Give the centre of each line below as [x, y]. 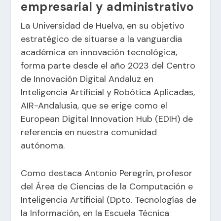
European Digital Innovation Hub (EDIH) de [107, 119]
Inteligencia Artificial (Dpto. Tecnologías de [109, 200]
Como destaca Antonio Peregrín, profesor [107, 173]
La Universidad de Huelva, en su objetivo [103, 26]
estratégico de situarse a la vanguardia [102, 39]
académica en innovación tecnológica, [99, 53]
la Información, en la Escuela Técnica [95, 213]
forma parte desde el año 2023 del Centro [108, 66]
